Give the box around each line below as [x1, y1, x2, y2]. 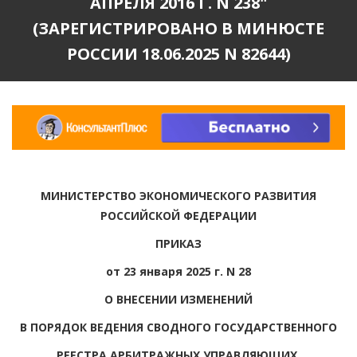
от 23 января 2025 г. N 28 [106, 263, 251, 279]
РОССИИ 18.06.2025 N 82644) [66, 43, 291, 65]
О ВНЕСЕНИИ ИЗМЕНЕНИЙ [104, 291, 253, 307]
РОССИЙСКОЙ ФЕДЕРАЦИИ [100, 207, 257, 223]
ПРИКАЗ [155, 235, 202, 251]
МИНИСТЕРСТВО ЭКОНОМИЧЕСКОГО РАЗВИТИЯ [41, 187, 316, 203]
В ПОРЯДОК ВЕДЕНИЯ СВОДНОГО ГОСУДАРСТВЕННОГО [20, 319, 337, 335]
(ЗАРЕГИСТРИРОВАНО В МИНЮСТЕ [33, 18, 324, 39]
